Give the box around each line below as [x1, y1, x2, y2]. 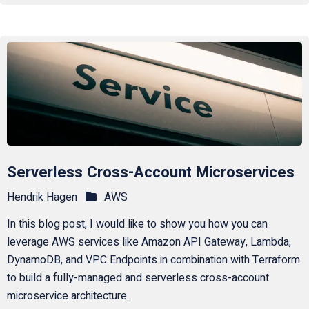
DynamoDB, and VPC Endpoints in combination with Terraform [6, 252, 300, 269]
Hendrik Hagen [6, 189, 77, 206]
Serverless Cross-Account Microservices [6, 161, 295, 183]
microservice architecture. [6, 288, 129, 305]
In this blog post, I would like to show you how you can [6, 216, 268, 233]
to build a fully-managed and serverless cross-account [6, 270, 269, 287]
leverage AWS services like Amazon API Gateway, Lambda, [6, 234, 291, 251]
